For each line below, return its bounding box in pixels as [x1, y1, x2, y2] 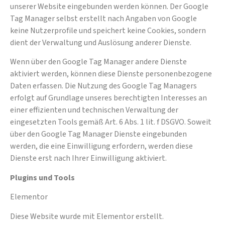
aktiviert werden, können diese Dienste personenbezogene [10, 68, 212, 80]
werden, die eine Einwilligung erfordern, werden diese [10, 141, 193, 152]
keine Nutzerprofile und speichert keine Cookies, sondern [10, 25, 206, 36]
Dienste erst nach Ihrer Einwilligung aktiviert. [10, 153, 167, 164]
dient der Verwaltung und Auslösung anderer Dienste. [10, 37, 191, 48]
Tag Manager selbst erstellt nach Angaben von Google [10, 13, 197, 24]
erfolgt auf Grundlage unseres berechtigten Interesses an [10, 92, 207, 104]
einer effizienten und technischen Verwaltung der [10, 104, 178, 116]
